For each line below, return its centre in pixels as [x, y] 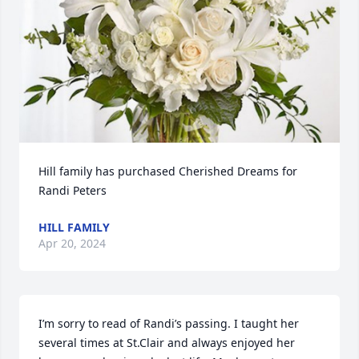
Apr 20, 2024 [72, 243]
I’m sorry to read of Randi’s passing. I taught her [169, 323]
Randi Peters [73, 190]
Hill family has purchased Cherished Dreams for [168, 171]
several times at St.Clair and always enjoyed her [167, 343]
